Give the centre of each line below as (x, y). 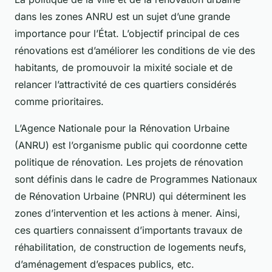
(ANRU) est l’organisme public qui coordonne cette (131, 145)
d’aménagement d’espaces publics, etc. (104, 264)
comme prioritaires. (59, 102)
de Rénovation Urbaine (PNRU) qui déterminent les (130, 196)
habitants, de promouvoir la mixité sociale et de (124, 68)
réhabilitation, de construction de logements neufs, (131, 247)
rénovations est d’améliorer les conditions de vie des (135, 51)
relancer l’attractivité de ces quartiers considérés (125, 85)
